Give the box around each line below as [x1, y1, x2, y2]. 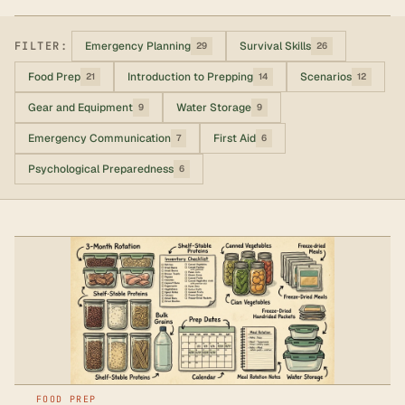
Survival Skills [240, 39, 312, 53]
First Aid [213, 131, 256, 146]
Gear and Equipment [28, 100, 133, 115]
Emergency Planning [85, 39, 192, 53]
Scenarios [300, 70, 352, 84]
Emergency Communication [28, 131, 171, 146]
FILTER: [14, 39, 69, 53]
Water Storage [176, 100, 251, 115]
